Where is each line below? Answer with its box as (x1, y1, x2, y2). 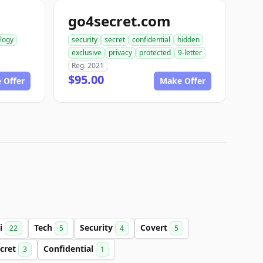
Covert (140, 222, 170, 233)
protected (139, 48, 171, 58)
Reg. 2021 (72, 60, 104, 70)
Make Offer (160, 75, 205, 86)
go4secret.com (68, 11, 171, 31)
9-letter (178, 48, 202, 58)
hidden (177, 35, 200, 45)
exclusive (72, 48, 102, 58)
